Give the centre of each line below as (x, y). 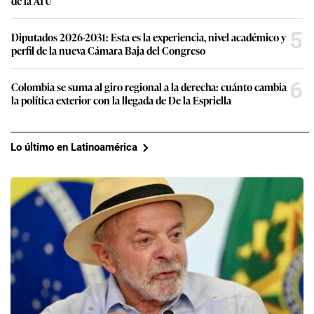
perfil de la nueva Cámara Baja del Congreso (108, 50)
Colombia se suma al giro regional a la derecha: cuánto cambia (149, 86)
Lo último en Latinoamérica (74, 148)
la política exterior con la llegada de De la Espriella (121, 100)
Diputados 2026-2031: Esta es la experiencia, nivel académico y (149, 36)
